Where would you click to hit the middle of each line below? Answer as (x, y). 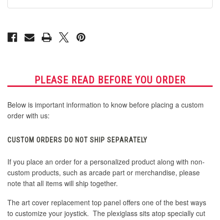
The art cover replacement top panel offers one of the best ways (107, 203)
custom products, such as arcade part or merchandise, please (104, 173)
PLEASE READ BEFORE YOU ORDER (110, 80)
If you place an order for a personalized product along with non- (106, 162)
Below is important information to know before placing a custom (106, 105)
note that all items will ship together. (63, 183)
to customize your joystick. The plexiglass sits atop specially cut (106, 213)
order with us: (28, 116)
